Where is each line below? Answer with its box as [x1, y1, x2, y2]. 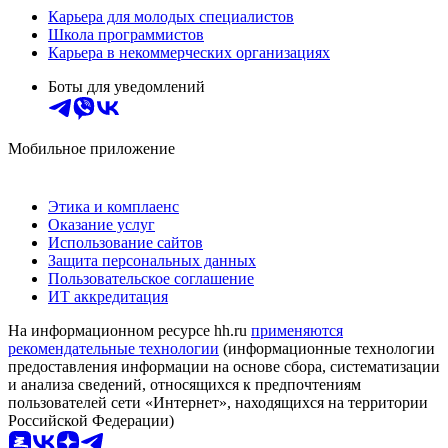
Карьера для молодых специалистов [48, 8, 294, 26]
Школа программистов [48, 26, 204, 44]
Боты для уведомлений [48, 78, 205, 96]
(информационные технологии [219, 340, 435, 358]
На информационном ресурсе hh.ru [8, 322, 251, 340]
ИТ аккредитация [48, 288, 168, 306]
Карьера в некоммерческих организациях [48, 44, 330, 62]
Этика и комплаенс [48, 198, 179, 216]
